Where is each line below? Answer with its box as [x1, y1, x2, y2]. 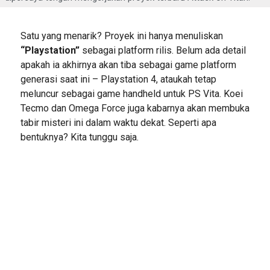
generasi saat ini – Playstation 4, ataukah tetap [20, 74, 216, 86]
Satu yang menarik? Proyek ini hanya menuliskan [20, 30, 223, 42]
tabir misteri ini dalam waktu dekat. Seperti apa [20, 117, 216, 129]
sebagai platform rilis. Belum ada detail [79, 45, 246, 57]
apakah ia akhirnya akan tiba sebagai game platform [20, 59, 236, 71]
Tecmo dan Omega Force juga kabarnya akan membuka [20, 102, 250, 115]
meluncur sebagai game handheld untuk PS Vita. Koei [20, 88, 243, 100]
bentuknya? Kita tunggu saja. [20, 131, 139, 143]
